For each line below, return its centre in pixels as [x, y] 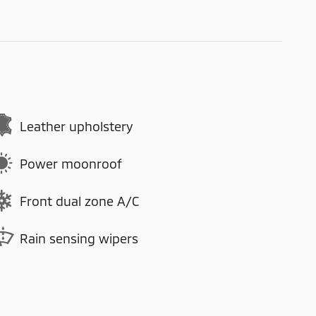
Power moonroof [71, 163]
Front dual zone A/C [79, 201]
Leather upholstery [76, 126]
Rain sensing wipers [79, 238]
